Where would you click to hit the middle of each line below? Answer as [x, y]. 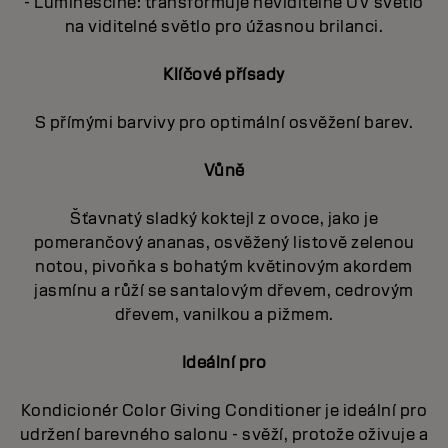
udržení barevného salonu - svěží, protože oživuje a [224, 434]
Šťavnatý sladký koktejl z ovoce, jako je [224, 218]
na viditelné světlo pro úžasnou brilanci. [224, 26]
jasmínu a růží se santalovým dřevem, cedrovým [224, 290]
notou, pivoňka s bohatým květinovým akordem [224, 266]
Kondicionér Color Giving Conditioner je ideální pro [224, 410]
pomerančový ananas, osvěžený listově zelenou [224, 242]
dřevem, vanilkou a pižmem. [224, 314]
